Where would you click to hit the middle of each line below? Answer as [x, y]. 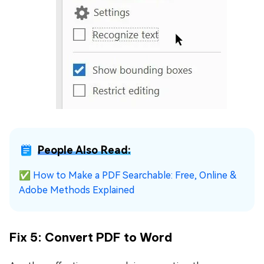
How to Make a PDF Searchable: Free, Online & [135, 175]
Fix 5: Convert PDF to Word [91, 237]
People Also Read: [84, 150]
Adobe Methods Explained [77, 190]
